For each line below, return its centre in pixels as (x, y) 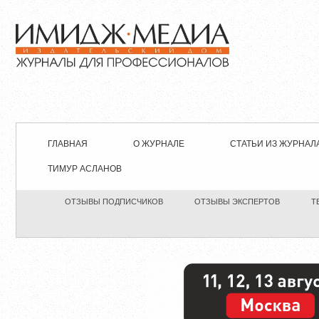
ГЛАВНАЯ (68, 144)
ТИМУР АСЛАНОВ (85, 169)
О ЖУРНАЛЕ (159, 144)
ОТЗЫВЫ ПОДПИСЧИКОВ (114, 202)
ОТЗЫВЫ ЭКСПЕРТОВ (237, 202)
